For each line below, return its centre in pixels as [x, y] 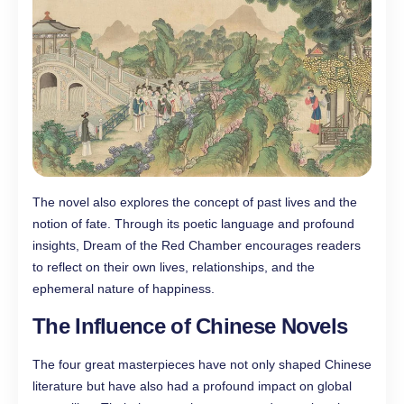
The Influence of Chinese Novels [190, 326]
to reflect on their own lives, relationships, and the [174, 267]
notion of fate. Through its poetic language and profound [193, 224]
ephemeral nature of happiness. [124, 289]
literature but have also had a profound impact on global [192, 386]
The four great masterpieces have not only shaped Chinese [202, 365]
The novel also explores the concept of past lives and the [195, 202]
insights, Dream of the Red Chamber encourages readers [197, 246]
